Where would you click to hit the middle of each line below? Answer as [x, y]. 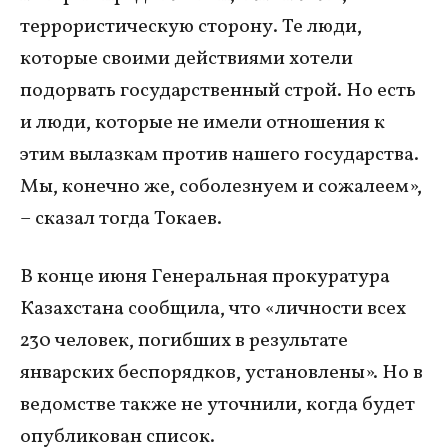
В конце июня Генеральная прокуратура [205, 276]
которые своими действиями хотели [186, 58]
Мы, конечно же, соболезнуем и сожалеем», [221, 186]
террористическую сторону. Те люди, [191, 26]
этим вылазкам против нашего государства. [219, 154]
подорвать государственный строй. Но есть [218, 90]
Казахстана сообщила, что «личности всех [213, 308]
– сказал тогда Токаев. [121, 218]
